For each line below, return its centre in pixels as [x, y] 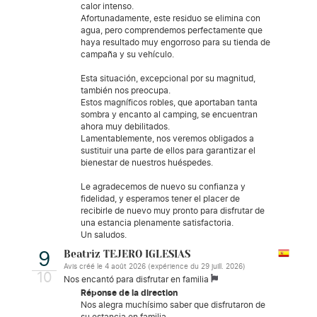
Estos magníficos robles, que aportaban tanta [169, 102]
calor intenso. [107, 6]
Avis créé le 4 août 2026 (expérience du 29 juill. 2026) [155, 266]
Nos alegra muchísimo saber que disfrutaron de [173, 305]
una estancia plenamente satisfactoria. [157, 223]
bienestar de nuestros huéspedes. [147, 162]
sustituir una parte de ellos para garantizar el [168, 150]
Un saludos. [104, 235]
